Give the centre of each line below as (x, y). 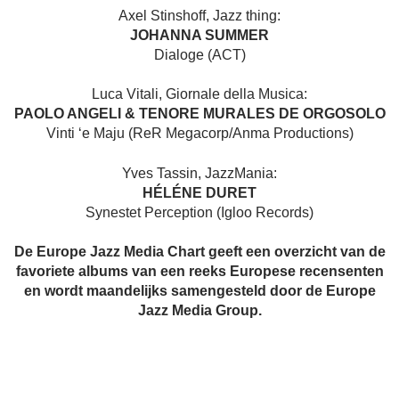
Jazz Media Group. (199, 311)
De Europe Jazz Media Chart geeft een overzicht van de (199, 252)
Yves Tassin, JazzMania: (199, 173)
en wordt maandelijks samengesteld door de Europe (199, 291)
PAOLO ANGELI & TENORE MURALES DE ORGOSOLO (199, 114)
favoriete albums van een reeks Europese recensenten (199, 272)
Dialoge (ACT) (199, 55)
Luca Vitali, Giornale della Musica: (199, 94)
